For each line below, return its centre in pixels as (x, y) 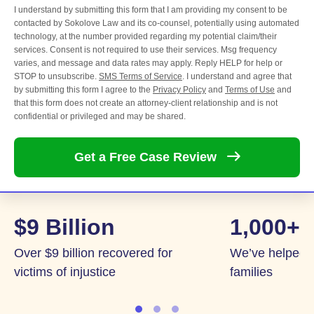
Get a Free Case (124, 157)
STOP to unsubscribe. (56, 76)
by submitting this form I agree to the (83, 89)
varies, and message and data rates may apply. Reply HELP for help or (148, 63)
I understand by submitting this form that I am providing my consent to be (151, 9)
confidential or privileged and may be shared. (100, 116)
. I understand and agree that (237, 76)
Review (195, 157)
